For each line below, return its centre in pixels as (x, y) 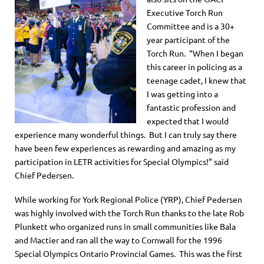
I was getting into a (183, 93)
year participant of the (189, 39)
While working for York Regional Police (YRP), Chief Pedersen (128, 199)
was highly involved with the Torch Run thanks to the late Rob (129, 213)
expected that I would (188, 121)
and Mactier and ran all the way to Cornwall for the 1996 (118, 240)
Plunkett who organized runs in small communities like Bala (125, 227)
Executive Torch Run (185, 12)
